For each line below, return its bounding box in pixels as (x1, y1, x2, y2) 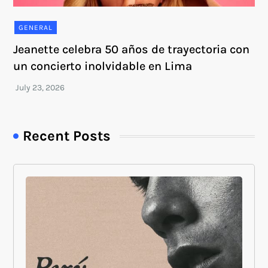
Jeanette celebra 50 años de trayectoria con (13, 42, 250, 57)
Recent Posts (23, 127, 111, 145)
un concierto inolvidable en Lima (13, 59, 193, 74)
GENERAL (19, 23, 53, 32)
